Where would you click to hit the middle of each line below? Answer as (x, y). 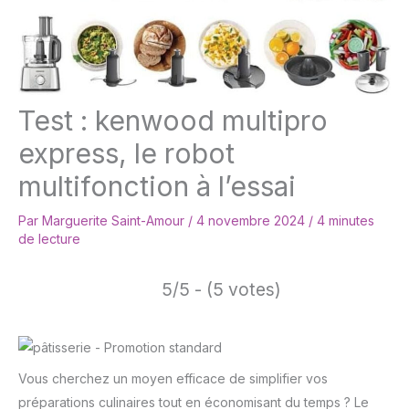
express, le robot (126, 154)
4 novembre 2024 (252, 221)
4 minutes (346, 221)
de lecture (49, 239)
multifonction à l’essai (157, 187)
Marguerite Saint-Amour (115, 221)
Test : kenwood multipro (173, 121)
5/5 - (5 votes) (221, 290)
